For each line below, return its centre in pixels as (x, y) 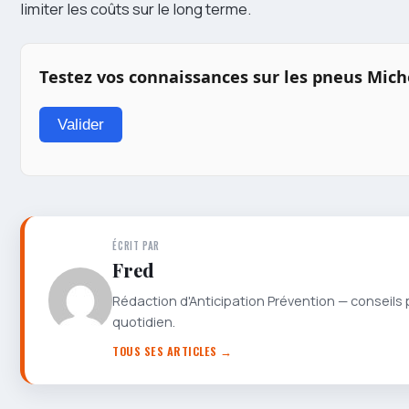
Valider (81, 124)
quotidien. (144, 321)
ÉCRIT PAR (136, 245)
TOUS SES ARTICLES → (173, 351)
